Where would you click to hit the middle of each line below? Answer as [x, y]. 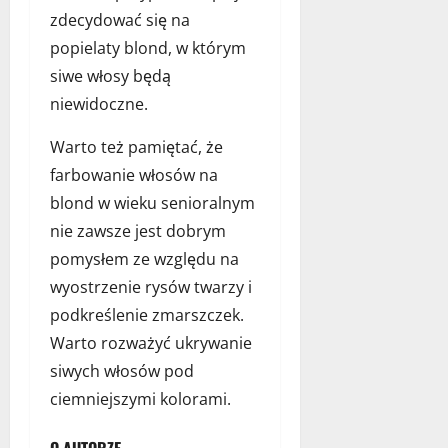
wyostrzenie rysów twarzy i [151, 286]
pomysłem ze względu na [144, 258]
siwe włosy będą [110, 75]
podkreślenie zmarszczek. [147, 314]
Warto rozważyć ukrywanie [151, 342]
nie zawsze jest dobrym [138, 230]
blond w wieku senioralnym [152, 202]
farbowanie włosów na [134, 174]
